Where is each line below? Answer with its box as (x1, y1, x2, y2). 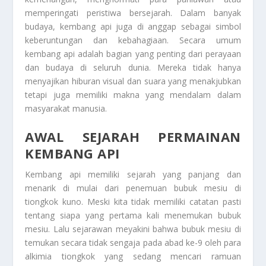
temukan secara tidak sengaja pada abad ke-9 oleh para (25, 237, 241, 249)
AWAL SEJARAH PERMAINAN (25, 128, 241, 146)
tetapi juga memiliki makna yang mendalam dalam (25, 88, 241, 100)
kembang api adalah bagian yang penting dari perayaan (25, 47, 241, 59)
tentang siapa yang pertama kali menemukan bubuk (25, 210, 241, 221)
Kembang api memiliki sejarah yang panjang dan (25, 169, 241, 180)
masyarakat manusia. (25, 102, 107, 114)
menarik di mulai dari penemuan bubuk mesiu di (25, 182, 241, 194)
